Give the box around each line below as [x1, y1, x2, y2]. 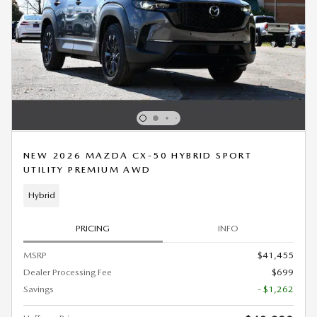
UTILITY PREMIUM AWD [23, 163, 151, 175]
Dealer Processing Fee [23, 267, 112, 278]
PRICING [76, 223, 110, 234]
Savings [23, 284, 54, 295]
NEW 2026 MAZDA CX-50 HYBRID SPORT [23, 149, 253, 161]
